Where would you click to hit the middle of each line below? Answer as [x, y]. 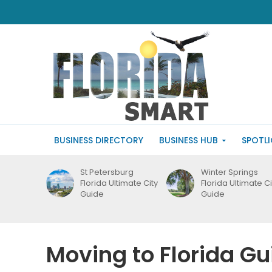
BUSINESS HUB [188, 140]
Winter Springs [229, 172]
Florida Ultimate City [119, 183]
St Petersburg [107, 172]
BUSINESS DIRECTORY [98, 140]
